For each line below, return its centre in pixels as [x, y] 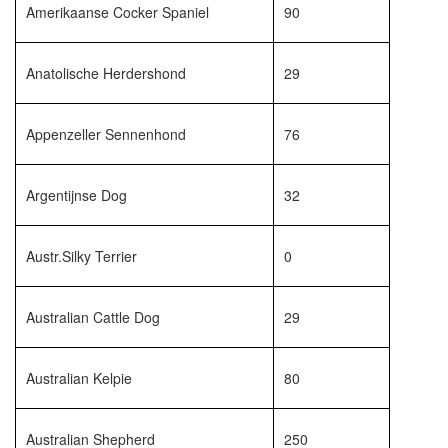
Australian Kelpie [79, 378]
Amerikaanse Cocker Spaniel [117, 12]
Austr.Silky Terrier [81, 256]
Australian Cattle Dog [93, 317]
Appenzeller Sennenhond [106, 134]
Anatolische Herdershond [106, 73]
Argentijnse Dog [76, 195]
